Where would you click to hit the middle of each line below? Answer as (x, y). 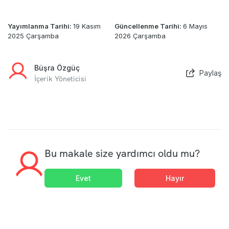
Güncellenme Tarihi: (149, 26)
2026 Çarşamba (140, 36)
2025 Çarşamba (33, 36)
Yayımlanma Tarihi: (40, 26)
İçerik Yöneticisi (60, 78)
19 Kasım (87, 26)
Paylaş (210, 73)
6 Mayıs (195, 26)
